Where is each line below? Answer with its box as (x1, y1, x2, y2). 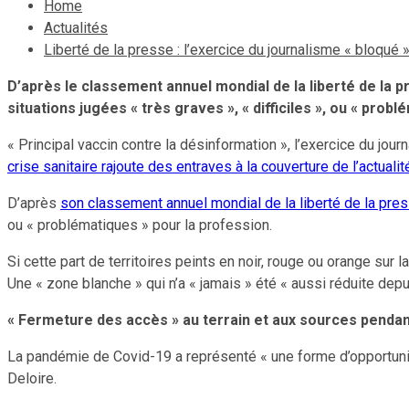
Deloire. (7, 369, 57, 387)
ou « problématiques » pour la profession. (7, 215, 272, 234)
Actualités (44, 18, 108, 37)
